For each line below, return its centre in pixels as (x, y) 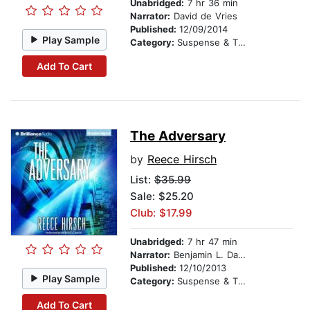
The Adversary (178, 136)
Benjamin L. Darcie (204, 255)
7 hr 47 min (211, 242)
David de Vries (204, 16)
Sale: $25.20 (162, 197)
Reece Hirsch (182, 159)
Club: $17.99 (161, 213)
